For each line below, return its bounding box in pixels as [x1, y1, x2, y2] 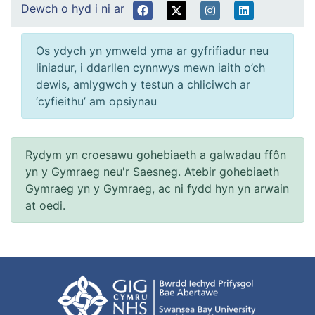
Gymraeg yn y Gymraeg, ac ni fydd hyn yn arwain [25, 181, 289, 195]
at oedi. [25, 198, 65, 212]
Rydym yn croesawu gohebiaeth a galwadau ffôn [25, 147, 286, 162]
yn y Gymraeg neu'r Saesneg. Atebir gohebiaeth [25, 164, 279, 179]
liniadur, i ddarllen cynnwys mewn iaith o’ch [36, 60, 265, 75]
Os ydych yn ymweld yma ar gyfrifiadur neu [36, 43, 269, 58]
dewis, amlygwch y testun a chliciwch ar [36, 77, 250, 91]
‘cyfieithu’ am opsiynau [36, 94, 157, 108]
